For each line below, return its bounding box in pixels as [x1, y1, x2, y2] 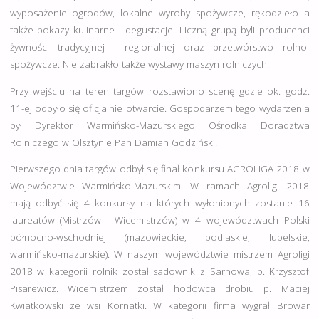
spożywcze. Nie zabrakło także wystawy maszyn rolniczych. [9, 58, 269, 71]
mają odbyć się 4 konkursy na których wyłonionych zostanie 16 [9, 197, 310, 210]
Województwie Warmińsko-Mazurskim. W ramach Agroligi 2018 [9, 179, 310, 193]
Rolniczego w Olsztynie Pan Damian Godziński [9, 135, 215, 149]
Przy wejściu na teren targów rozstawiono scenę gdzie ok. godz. [9, 84, 310, 98]
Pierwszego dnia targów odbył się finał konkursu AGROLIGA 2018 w [9, 162, 310, 176]
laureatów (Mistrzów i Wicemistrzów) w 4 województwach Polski [9, 214, 310, 227]
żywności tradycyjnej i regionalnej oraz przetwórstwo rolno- [9, 41, 310, 54]
